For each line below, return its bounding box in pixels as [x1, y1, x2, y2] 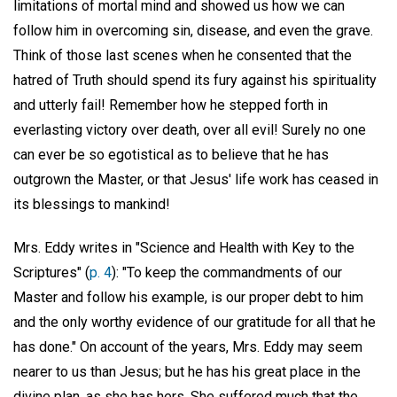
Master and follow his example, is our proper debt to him [13, 289, 363, 307]
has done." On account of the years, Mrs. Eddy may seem [13, 339, 362, 356]
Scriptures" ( [13, 264, 90, 282]
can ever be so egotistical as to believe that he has [13, 146, 329, 164]
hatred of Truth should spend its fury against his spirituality [13, 72, 377, 90]
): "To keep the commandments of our [112, 264, 342, 282]
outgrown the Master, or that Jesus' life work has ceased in [13, 171, 378, 189]
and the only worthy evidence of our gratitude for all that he [13, 314, 376, 331]
